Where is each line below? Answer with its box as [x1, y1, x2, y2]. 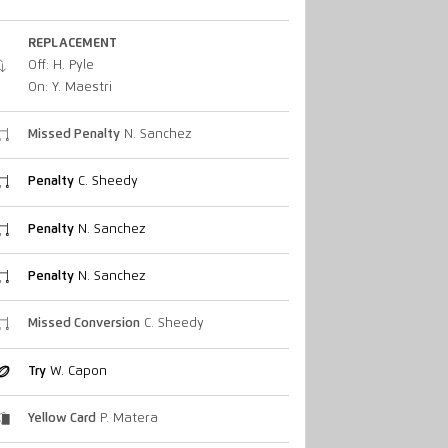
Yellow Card [27, 412, 96, 425]
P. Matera [95, 412, 158, 425]
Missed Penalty [27, 128, 120, 142]
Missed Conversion [27, 317, 140, 331]
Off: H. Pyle [27, 58, 94, 72]
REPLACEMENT [27, 36, 117, 50]
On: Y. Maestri [27, 80, 112, 94]
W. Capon [45, 364, 107, 378]
